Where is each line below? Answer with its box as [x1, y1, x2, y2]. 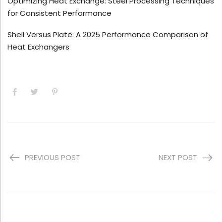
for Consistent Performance [7, 8, 111, 19]
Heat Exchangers [7, 42, 69, 53]
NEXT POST [159, 152, 197, 163]
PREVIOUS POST [25, 152, 80, 163]
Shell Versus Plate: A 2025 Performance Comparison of [7, 29, 208, 40]
